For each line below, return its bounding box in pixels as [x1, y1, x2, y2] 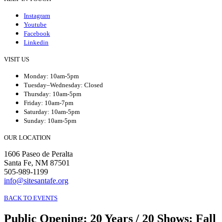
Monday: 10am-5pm [24, 72, 79, 80]
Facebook [24, 29, 50, 37]
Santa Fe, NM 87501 [4, 158, 70, 167]
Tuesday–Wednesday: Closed [24, 81, 103, 89]
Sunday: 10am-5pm [24, 116, 76, 124]
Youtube [24, 20, 47, 28]
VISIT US [4, 55, 29, 63]
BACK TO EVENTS [4, 194, 57, 202]
